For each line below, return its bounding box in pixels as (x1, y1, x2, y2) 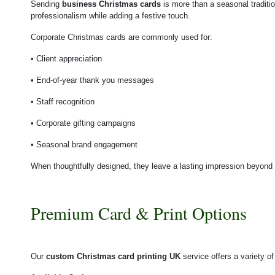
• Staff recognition (31, 96, 95, 106)
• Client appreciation (31, 53, 102, 63)
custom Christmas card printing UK (46, 251, 180, 261)
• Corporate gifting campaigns (31, 118, 136, 128)
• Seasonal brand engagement (31, 139, 137, 149)
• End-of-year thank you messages (31, 75, 154, 85)
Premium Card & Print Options (31, 201, 247, 225)
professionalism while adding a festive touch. (31, 10, 190, 20)
